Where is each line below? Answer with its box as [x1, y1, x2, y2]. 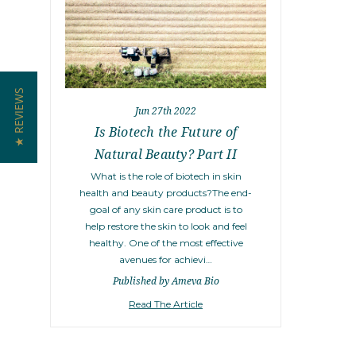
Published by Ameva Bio [112, 274, 219, 288]
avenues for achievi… [119, 253, 212, 266]
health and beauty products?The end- [79, 187, 252, 199]
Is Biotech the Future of [95, 123, 237, 141]
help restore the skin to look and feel [84, 220, 247, 233]
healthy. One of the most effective [88, 237, 243, 250]
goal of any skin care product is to [89, 203, 242, 216]
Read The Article [129, 298, 203, 311]
